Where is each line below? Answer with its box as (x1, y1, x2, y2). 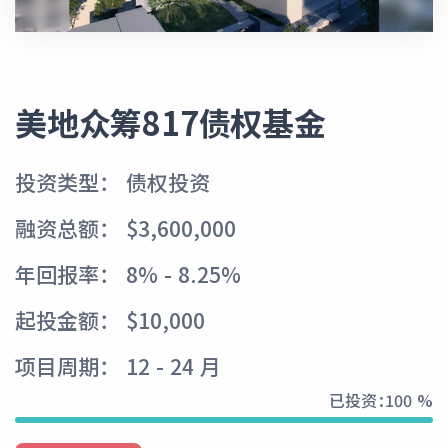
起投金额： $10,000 (15, 305, 205, 336)
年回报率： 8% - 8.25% (15, 259, 241, 290)
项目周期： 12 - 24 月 (15, 351, 221, 382)
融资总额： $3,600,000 (15, 213, 236, 244)
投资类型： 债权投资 (15, 167, 210, 198)
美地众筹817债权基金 (15, 99, 326, 146)
